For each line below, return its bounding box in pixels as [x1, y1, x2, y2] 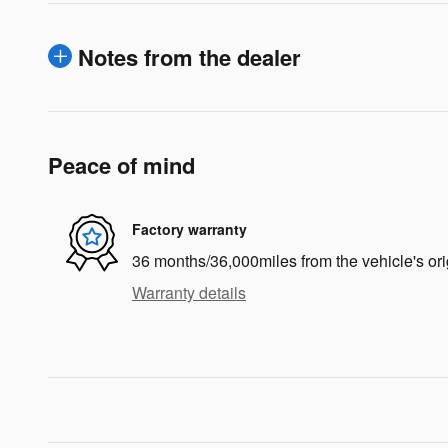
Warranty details [132, 280, 246, 304]
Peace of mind [48, 148, 195, 181]
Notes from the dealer [78, 40, 301, 73]
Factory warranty [132, 219, 247, 240]
